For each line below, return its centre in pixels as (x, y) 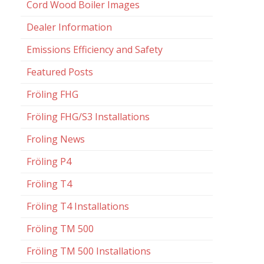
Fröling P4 (49, 161)
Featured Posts (60, 72)
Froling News (56, 139)
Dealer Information (69, 27)
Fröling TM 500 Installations (89, 251)
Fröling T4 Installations (78, 206)
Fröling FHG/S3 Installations (88, 117)
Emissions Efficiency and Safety (95, 49)
